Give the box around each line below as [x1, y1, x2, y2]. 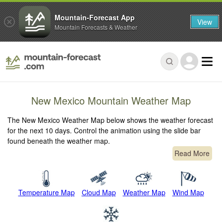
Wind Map [172, 187, 204, 198]
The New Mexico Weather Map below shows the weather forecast [7, 115, 214, 125]
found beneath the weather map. [7, 136, 111, 146]
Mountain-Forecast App [55, 12, 135, 22]
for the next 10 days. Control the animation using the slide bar [7, 125, 201, 136]
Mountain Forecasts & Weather [55, 22, 137, 31]
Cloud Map [81, 187, 116, 198]
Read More [174, 148, 210, 159]
